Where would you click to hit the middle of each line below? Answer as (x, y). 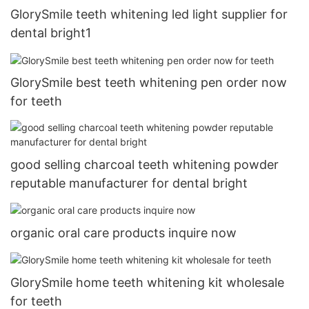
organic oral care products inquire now (123, 232)
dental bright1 (51, 33)
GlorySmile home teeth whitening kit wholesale (147, 283)
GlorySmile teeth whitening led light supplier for (149, 14)
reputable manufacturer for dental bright (129, 183)
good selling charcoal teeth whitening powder (144, 164)
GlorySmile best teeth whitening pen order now (149, 83)
